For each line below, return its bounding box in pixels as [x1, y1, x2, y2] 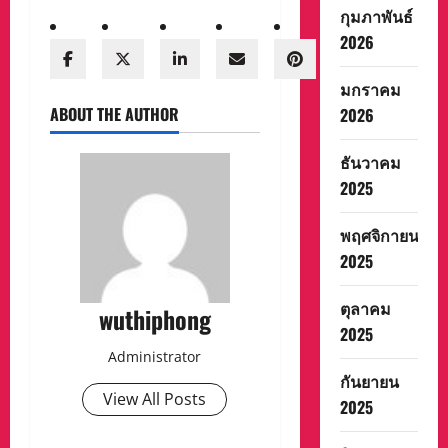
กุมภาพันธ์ [339, 4, 413, 29]
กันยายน [339, 369, 399, 394]
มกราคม [339, 77, 401, 102]
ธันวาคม [339, 150, 401, 175]
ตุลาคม [339, 296, 391, 321]
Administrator [108, 346, 202, 366]
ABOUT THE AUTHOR [50, 101, 179, 126]
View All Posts [103, 387, 207, 410]
